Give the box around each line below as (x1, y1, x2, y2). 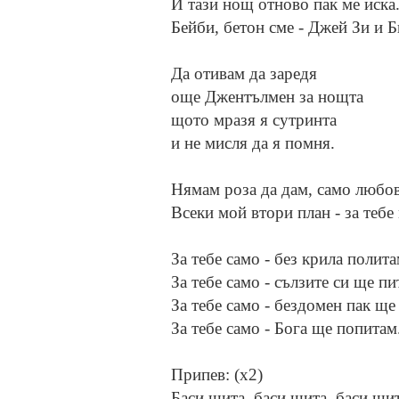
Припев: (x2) (171, 365, 263, 385)
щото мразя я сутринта (171, 110, 337, 130)
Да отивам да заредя (171, 64, 317, 84)
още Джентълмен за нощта (171, 87, 363, 107)
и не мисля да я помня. (171, 134, 335, 153)
